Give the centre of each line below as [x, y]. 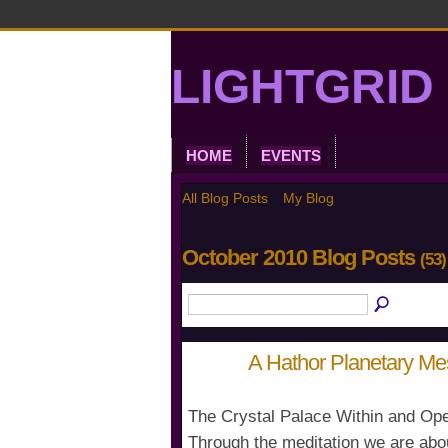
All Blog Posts [225, 198]
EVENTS [291, 155]
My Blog [308, 198]
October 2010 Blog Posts [301, 258]
